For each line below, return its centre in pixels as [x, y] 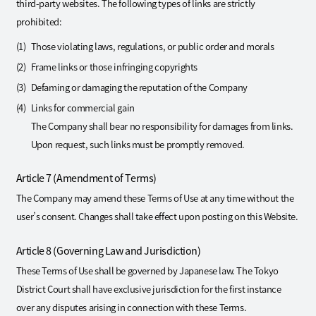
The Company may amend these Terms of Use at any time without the [155, 198]
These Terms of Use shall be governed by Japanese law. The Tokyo [147, 271]
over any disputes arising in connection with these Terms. [131, 308]
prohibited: [39, 21]
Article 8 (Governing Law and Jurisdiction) [108, 250]
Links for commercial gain [83, 107]
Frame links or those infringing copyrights [114, 66]
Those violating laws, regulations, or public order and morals [152, 46]
